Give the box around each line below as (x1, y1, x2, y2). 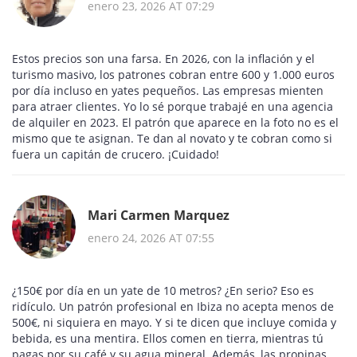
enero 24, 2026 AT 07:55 (88, 229, 214, 245)
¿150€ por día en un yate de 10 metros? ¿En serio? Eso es (12, 283, 314, 299)
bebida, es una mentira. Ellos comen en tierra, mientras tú (12, 331, 324, 347)
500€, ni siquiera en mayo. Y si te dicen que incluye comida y (12, 315, 336, 331)
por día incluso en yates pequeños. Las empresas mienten (12, 83, 324, 99)
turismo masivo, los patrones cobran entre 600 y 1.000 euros (12, 67, 335, 83)
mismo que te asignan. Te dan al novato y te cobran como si (12, 131, 332, 147)
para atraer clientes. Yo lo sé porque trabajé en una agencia (12, 99, 333, 115)
